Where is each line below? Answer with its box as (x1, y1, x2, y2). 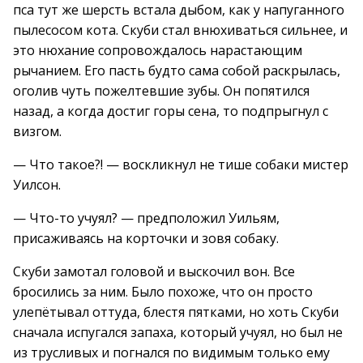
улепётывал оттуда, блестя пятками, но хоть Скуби (13, 303, 339, 321)
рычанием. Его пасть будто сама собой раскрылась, (13, 62, 340, 79)
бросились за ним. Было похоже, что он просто (13, 283, 313, 301)
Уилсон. (13, 176, 61, 194)
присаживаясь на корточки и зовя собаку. (13, 229, 279, 247)
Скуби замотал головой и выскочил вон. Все (13, 263, 295, 280)
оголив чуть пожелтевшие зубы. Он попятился (13, 82, 310, 100)
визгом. (13, 122, 62, 140)
